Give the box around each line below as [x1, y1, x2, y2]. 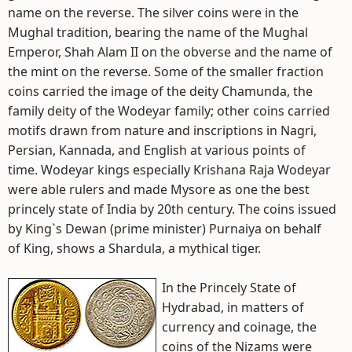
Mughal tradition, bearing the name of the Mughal [8, 24, 308, 41]
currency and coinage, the [162, 318, 317, 335]
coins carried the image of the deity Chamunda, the [8, 82, 313, 100]
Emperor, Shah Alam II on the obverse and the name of [8, 43, 332, 60]
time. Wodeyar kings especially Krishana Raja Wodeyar [8, 161, 331, 178]
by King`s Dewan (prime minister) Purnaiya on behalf [8, 220, 321, 237]
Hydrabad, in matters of [162, 299, 304, 316]
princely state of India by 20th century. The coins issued [8, 200, 336, 218]
